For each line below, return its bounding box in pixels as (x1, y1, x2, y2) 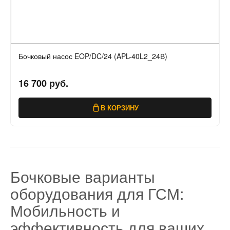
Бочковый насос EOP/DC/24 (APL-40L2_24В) (18, 51, 167, 62)
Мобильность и (10, 199, 120, 222)
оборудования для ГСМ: (10, 182, 184, 205)
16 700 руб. (18, 76, 68, 90)
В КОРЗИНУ (101, 103, 139, 113)
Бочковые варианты (10, 165, 155, 188)
